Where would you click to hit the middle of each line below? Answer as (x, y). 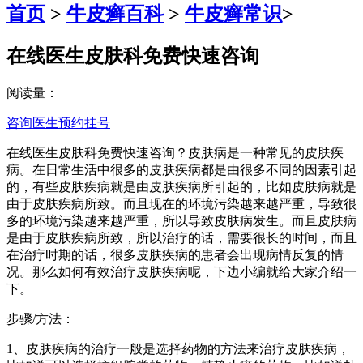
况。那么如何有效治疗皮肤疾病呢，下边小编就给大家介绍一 (181, 271)
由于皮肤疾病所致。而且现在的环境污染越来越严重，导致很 (181, 203)
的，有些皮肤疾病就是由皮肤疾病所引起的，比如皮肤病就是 (181, 186)
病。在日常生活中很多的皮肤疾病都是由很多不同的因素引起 (181, 169)
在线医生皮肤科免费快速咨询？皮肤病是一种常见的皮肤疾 (175, 152)
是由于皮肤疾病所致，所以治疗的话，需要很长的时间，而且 (181, 237)
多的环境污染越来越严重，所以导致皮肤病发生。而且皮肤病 (181, 220)
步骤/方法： (41, 318)
